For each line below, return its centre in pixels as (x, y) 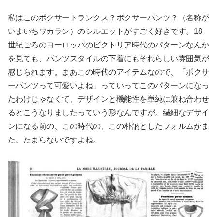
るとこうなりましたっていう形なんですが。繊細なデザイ (108, 113)
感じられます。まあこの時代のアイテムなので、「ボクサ (108, 72)
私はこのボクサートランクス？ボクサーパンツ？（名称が (108, 18)
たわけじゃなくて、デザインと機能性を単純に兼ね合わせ (108, 99)
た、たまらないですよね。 (54, 140)
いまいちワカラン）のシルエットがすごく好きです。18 (105, 31)
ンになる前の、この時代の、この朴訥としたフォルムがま (108, 126)
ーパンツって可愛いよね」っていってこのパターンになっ (108, 86)
